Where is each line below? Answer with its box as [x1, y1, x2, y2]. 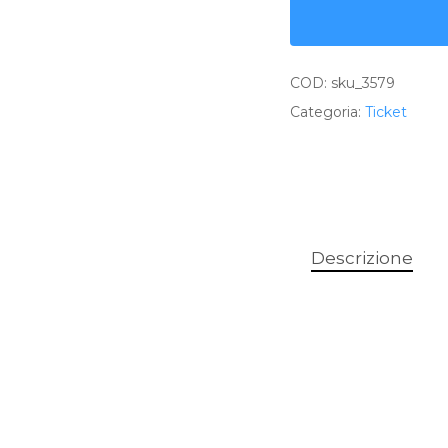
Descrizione [310, 248, 413, 268]
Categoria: [290, 103, 366, 121]
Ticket [365, 103, 408, 121]
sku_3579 [331, 74, 396, 92]
